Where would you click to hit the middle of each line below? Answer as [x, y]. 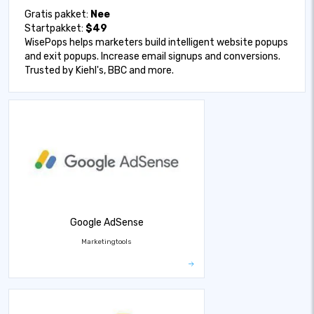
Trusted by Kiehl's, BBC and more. [99, 70]
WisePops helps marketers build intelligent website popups [156, 42]
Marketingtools [107, 241]
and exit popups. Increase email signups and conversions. [152, 56]
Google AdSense [107, 223]
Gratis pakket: [57, 14]
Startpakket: [55, 28]
